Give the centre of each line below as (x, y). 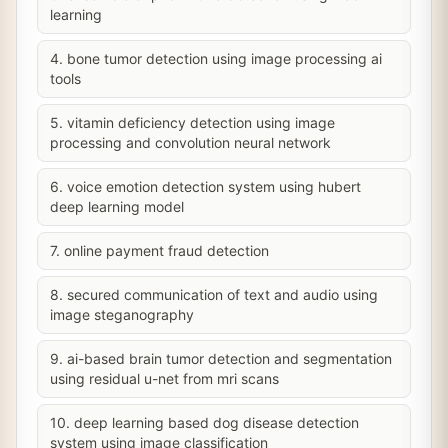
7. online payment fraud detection (159, 250)
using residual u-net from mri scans (164, 378)
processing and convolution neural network (190, 142)
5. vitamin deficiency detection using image (192, 122)
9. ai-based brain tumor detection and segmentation (221, 358)
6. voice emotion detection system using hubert (205, 186)
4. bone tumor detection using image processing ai (216, 58)
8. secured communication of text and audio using (214, 294)
